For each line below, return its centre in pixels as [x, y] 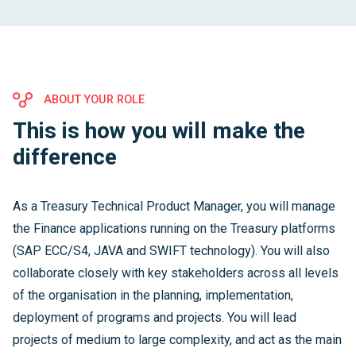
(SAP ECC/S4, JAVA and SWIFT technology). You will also [171, 251]
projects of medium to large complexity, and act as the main [177, 340]
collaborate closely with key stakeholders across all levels [176, 273]
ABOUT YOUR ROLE [93, 100]
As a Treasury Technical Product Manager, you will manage [174, 206]
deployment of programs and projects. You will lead [155, 317]
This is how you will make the [159, 131]
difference [65, 157]
